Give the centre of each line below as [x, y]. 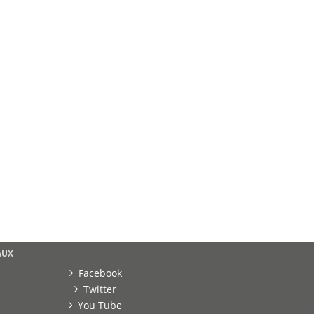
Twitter [100, 289]
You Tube [100, 306]
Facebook [100, 273]
